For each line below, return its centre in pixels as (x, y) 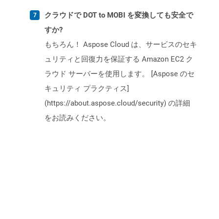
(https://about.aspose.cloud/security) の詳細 (117, 103)
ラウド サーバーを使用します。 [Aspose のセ (120, 74)
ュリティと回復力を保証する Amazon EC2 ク (119, 59)
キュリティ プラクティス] (87, 89)
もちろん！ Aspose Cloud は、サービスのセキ (121, 45)
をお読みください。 (77, 118)
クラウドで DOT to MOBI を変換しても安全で (119, 15)
